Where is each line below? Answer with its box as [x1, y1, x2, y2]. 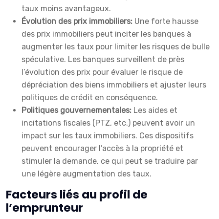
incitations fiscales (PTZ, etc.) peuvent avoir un [22, 118, 195, 128]
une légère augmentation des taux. [22, 169, 152, 179]
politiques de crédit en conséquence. [22, 93, 158, 103]
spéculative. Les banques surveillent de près [22, 55, 184, 65]
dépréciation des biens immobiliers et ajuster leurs [22, 80, 206, 90]
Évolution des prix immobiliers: [22, 17, 134, 26]
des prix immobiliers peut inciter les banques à [22, 29, 191, 39]
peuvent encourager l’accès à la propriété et [22, 144, 183, 153]
